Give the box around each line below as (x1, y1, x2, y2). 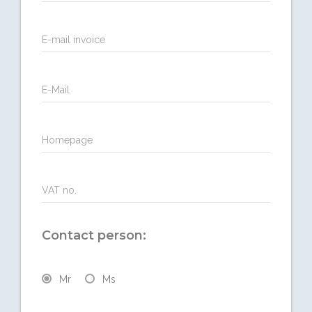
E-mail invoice (42, 33, 105, 45)
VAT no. (42, 184, 77, 196)
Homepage (42, 134, 93, 146)
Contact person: (42, 227, 146, 243)
